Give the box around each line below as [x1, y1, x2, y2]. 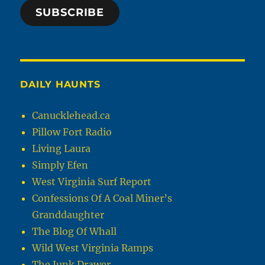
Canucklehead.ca [32, 109, 111, 122]
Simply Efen [32, 159, 89, 172]
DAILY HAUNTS [20, 79, 101, 91]
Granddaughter [32, 209, 105, 221]
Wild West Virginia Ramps [32, 242, 154, 254]
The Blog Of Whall [32, 225, 117, 238]
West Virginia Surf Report [32, 176, 152, 188]
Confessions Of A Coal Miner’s [32, 192, 173, 205]
